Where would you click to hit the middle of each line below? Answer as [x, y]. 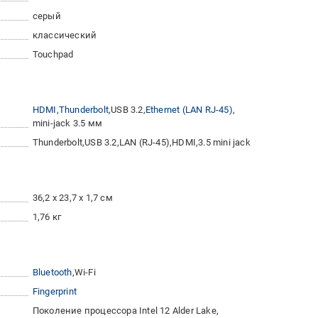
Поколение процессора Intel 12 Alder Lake [124, 311]
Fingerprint [55, 292]
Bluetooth [52, 273]
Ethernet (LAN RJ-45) [189, 110]
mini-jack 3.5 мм [67, 124]
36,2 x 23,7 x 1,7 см [72, 198]
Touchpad [53, 55]
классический [65, 35]
